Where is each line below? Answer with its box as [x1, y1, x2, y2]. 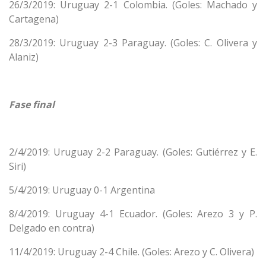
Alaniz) [9, 50, 39, 64]
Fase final [9, 98, 55, 111]
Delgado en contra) [9, 221, 94, 235]
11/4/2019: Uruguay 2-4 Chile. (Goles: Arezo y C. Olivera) [9, 245, 254, 258]
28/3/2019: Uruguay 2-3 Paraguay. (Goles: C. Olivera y [9, 36, 257, 49]
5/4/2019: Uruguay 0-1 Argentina [9, 183, 155, 197]
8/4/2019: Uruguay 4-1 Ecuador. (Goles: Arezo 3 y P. [9, 207, 257, 220]
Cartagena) [9, 12, 59, 26]
